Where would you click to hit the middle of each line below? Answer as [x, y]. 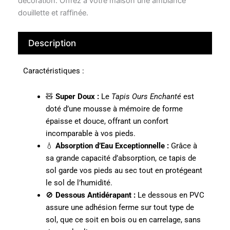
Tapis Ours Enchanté [146, 97]
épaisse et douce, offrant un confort [107, 121]
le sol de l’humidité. [79, 183]
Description [52, 43]
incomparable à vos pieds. [90, 133]
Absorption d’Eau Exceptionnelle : [112, 146]
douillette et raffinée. [53, 13]
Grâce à [183, 146]
